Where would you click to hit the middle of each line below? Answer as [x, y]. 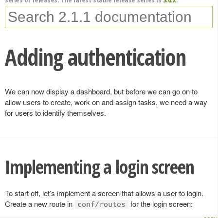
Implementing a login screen [100, 167]
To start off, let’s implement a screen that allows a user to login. [104, 193]
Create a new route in [40, 203]
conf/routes [101, 204]
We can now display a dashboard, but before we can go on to [101, 91]
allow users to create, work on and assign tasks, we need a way [106, 102]
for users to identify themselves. [55, 113]
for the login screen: [161, 203]
